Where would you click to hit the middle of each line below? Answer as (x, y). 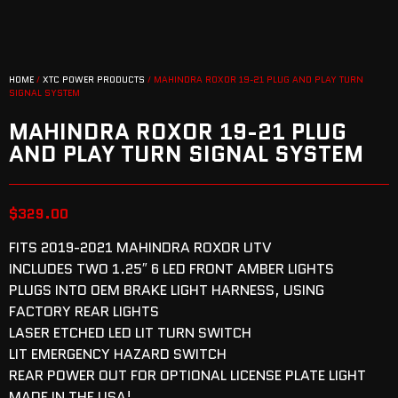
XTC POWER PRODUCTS (94, 80)
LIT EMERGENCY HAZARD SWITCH (118, 354)
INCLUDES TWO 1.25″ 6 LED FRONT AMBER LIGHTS (171, 269)
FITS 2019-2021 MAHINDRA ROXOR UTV (140, 247)
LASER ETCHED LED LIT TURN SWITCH (130, 333)
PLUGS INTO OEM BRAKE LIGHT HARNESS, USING (167, 290)
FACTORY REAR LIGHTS (84, 311)
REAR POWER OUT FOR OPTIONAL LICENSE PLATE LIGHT (187, 375)
